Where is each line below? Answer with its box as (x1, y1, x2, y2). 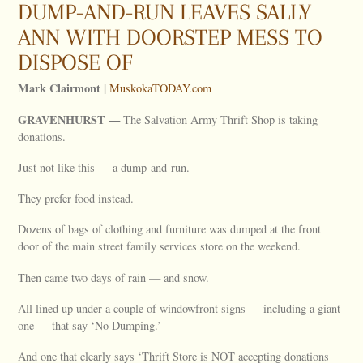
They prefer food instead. (18, 190, 135, 207)
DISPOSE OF (18, 49, 134, 76)
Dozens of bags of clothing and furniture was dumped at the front (18, 221, 322, 237)
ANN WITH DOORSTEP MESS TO (18, 24, 323, 51)
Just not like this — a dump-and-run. (18, 159, 190, 175)
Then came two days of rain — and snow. (18, 269, 210, 285)
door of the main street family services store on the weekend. (18, 238, 301, 254)
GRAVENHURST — (18, 110, 124, 128)
